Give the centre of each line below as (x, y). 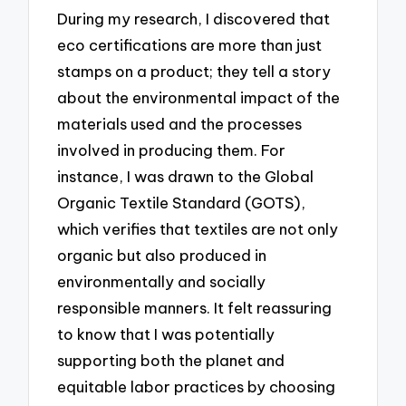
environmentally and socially (162, 281)
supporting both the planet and (171, 360)
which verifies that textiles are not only (198, 228)
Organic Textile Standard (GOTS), (182, 202)
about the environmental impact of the (199, 97)
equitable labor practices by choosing (197, 386)
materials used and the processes (180, 123)
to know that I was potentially (166, 333)
